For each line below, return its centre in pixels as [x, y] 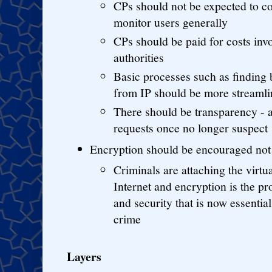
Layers [84, 256]
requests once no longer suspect [191, 127]
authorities [139, 58]
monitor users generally [171, 22]
